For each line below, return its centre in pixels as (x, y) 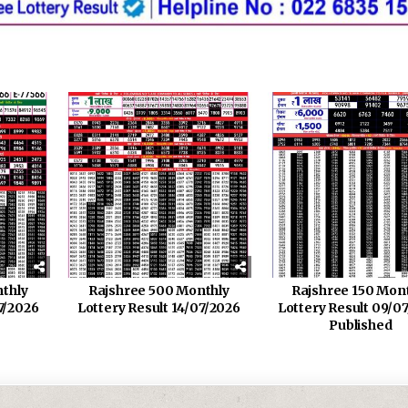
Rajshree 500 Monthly (158, 290)
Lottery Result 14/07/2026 (158, 307)
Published (361, 325)
